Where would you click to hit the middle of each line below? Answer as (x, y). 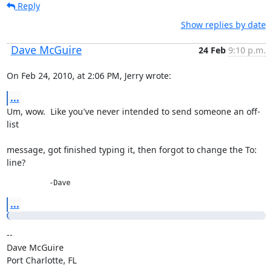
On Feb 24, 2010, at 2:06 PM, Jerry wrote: (89, 76)
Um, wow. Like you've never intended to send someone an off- (133, 111)
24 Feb (212, 50)
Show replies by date (223, 25)
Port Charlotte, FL (41, 260)
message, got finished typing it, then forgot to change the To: (131, 150)
